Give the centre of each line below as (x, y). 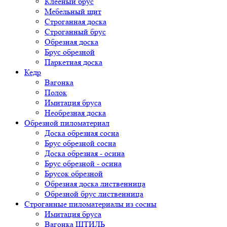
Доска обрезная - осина (85, 153)
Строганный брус (75, 31)
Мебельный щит (73, 11)
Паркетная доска (73, 62)
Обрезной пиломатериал (67, 123)
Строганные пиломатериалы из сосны (90, 204)
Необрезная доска (75, 112)
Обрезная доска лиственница (95, 183)
